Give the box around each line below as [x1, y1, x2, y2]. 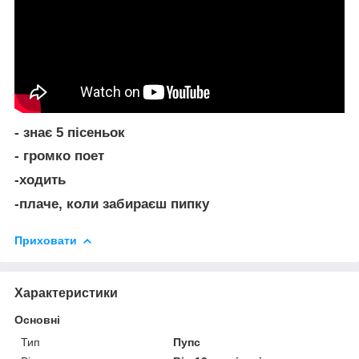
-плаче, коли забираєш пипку [14, 196, 209, 212]
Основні [14, 313, 60, 326]
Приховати [14, 233, 77, 247]
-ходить [14, 172, 66, 188]
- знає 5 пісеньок [14, 124, 125, 140]
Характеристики [14, 285, 118, 300]
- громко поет [14, 148, 104, 164]
